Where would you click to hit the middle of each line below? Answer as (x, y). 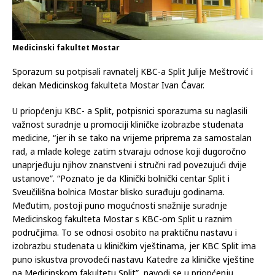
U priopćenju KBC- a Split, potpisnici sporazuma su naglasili (130, 111)
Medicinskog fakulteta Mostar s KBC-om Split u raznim (122, 219)
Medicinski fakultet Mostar (66, 48)
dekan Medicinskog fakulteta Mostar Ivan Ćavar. (108, 85)
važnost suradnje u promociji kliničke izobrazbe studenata (128, 125)
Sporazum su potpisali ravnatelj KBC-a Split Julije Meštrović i (133, 72)
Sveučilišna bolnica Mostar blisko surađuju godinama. (118, 192)
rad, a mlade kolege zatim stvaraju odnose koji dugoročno (129, 152)
